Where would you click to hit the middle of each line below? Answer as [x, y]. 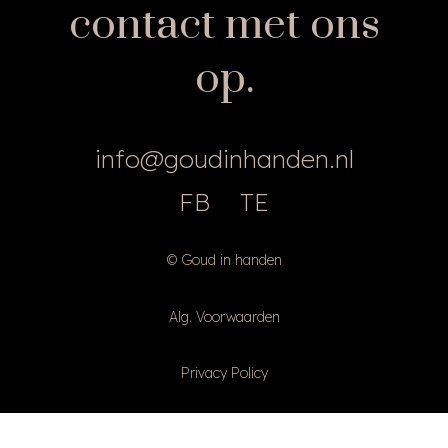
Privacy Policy [224, 373]
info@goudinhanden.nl [224, 159]
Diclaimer [224, 429]
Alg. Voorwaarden [224, 316]
